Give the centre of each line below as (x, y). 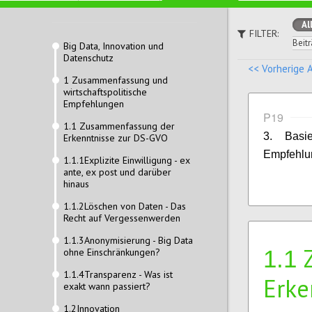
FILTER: (264, 33)
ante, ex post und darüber (117, 172)
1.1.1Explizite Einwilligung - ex (127, 160)
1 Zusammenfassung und (116, 80)
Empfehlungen (94, 104)
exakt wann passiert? (107, 286)
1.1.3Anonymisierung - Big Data (128, 240)
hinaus (76, 184)
